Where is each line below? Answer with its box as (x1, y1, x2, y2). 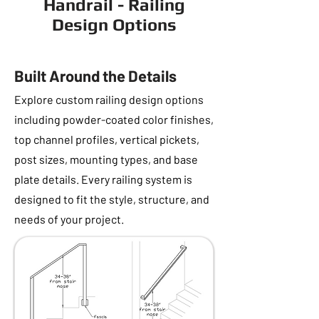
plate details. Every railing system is (14, 172, 192, 186)
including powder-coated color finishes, (14, 113, 214, 126)
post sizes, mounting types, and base (14, 152, 198, 166)
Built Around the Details (14, 66, 177, 85)
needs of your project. (14, 212, 124, 226)
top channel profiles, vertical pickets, (14, 132, 199, 146)
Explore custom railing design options (14, 93, 204, 106)
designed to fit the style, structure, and (14, 192, 209, 206)
